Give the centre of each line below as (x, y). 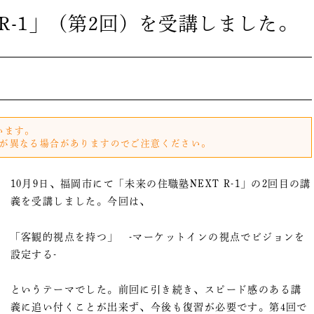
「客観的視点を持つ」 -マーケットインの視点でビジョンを (158, 237)
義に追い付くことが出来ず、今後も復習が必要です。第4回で (159, 307)
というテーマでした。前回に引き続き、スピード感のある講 (156, 289)
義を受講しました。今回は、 (80, 202)
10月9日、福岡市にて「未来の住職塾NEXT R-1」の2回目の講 (161, 184)
